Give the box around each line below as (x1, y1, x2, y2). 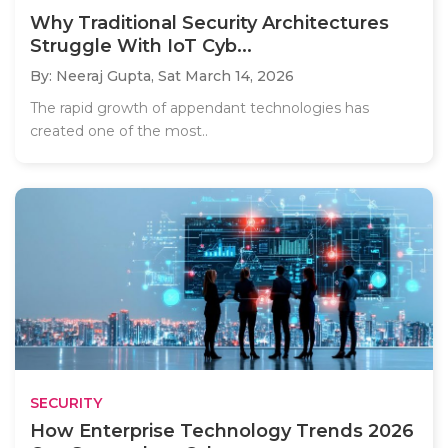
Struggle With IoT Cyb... (30, 35, 252, 58)
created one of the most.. (30, 122, 208, 141)
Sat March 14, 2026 (158, 67, 294, 86)
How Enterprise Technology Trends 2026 (30, 420, 414, 443)
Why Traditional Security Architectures (30, 12, 389, 35)
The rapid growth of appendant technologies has (30, 99, 369, 118)
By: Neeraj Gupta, (30, 67, 158, 86)
